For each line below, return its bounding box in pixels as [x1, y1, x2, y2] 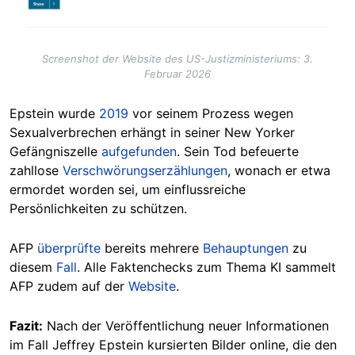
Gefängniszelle [10, 143, 101, 159]
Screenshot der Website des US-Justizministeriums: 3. [42, 52, 313, 65]
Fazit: [10, 317, 43, 334]
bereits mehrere [101, 239, 203, 256]
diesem [10, 258, 56, 275]
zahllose [10, 162, 63, 178]
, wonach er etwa [227, 162, 330, 178]
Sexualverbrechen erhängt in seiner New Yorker [10, 124, 295, 140]
